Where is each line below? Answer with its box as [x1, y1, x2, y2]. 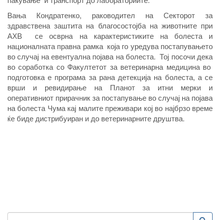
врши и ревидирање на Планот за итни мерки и [7, 82, 213, 93]
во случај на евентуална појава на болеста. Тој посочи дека [7, 51, 213, 62]
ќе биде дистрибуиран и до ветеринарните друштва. [7, 113, 185, 124]
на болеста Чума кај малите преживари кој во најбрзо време [7, 103, 213, 113]
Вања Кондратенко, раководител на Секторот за [7, 10, 213, 21]
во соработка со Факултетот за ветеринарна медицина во [7, 61, 213, 72]
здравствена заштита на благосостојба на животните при [7, 20, 213, 31]
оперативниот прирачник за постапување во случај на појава [7, 92, 213, 103]
